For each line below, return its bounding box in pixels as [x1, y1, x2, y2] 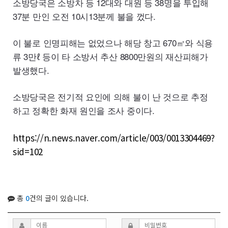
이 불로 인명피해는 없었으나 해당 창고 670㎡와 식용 [13, 36, 213, 49]
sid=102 [13, 145, 43, 158]
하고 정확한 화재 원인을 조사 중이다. [13, 104, 155, 117]
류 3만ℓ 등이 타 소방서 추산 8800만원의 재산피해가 [13, 50, 208, 63]
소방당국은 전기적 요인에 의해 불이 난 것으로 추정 [13, 90, 208, 103]
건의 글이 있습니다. [30, 193, 89, 204]
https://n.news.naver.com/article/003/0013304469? [13, 131, 215, 145]
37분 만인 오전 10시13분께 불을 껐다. [13, 10, 156, 23]
